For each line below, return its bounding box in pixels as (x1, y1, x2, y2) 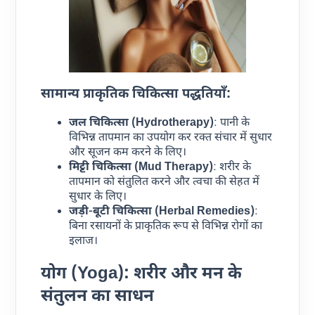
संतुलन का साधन (41, 285, 155, 309)
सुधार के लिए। (69, 190, 127, 205)
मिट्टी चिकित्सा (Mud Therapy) (69, 160, 214, 176)
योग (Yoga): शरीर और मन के (41, 263, 243, 286)
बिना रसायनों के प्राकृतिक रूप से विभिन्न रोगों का (69, 219, 263, 235)
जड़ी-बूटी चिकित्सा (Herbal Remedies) (69, 205, 255, 220)
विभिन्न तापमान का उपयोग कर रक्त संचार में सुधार (69, 131, 273, 146)
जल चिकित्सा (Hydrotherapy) (69, 116, 214, 131)
